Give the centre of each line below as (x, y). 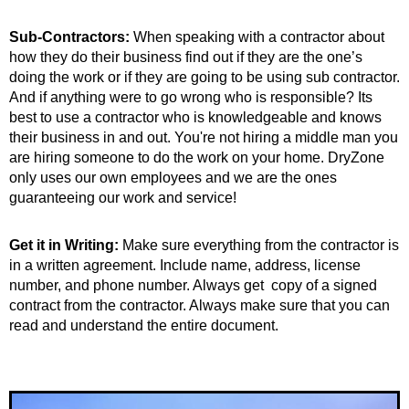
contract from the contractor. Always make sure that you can (199, 305)
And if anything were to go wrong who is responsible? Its (191, 97)
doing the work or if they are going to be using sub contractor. (204, 77)
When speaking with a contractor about (257, 37)
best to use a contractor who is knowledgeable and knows (195, 117)
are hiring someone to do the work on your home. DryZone (197, 157)
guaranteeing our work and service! (123, 197)
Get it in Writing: (64, 245)
